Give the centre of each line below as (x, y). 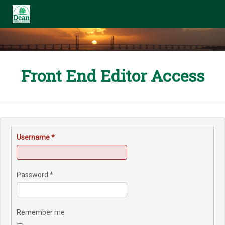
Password (32, 175)
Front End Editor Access (113, 76)
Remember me (41, 213)
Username (33, 137)
